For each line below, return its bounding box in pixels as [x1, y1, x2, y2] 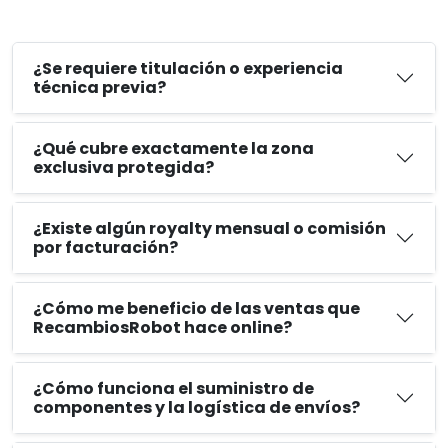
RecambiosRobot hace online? [33, 316, 292, 339]
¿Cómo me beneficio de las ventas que [33, 297, 360, 320]
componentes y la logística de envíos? [33, 396, 360, 419]
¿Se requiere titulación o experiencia [33, 57, 343, 80]
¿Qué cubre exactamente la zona [33, 137, 314, 160]
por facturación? [33, 236, 178, 259]
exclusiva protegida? [33, 156, 214, 179]
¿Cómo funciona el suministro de [33, 377, 314, 400]
